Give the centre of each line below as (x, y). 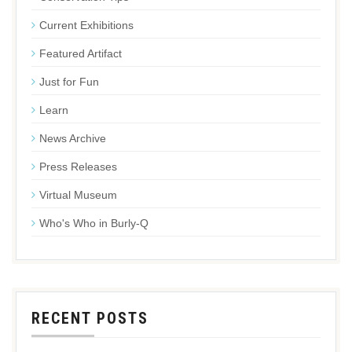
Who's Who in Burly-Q (94, 223)
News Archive (73, 138)
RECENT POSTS (90, 318)
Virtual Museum (78, 195)
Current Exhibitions (86, 25)
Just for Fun (69, 82)
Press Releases (78, 167)
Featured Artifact (81, 53)
